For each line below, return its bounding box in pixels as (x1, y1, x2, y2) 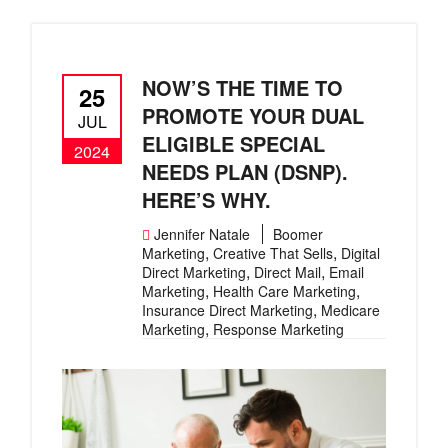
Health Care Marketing (213, 281, 356, 301)
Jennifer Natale (154, 224, 250, 244)
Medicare (321, 300, 380, 320)
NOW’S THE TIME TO (142, 73, 343, 102)
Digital (341, 243, 380, 263)
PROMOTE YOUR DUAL (142, 101, 364, 130)
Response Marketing (213, 319, 344, 339)
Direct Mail (254, 262, 321, 282)
